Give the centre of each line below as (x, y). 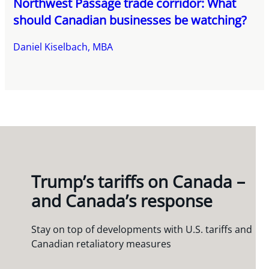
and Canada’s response (122, 200)
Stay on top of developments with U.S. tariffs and (142, 229)
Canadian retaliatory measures (101, 243)
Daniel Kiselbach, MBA (63, 47)
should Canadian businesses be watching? (130, 20)
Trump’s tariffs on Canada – (138, 181)
